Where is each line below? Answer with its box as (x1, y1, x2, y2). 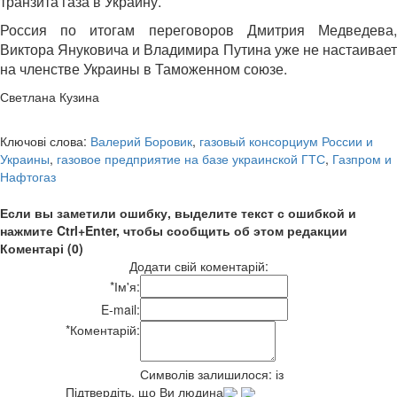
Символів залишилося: (140, 365, 276, 384)
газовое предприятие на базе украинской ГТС (57, 150, 325, 168)
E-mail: (101, 300, 140, 319)
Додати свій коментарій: (128, 257, 269, 276)
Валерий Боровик (90, 132, 192, 151)
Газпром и (332, 150, 392, 168)
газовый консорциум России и (199, 132, 373, 151)
